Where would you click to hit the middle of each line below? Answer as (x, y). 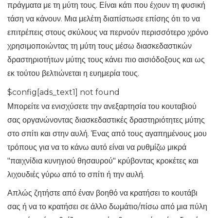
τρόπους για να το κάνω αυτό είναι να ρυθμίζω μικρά (97, 147)
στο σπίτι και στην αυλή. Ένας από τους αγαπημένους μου (107, 134)
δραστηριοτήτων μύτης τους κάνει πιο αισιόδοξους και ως (106, 60)
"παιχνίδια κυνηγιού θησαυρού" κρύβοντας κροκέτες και (103, 161)
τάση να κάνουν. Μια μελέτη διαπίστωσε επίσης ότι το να (104, 19)
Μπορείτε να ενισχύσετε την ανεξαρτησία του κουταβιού (102, 107)
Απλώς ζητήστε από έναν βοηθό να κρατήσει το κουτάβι (102, 193)
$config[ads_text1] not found (64, 92)
